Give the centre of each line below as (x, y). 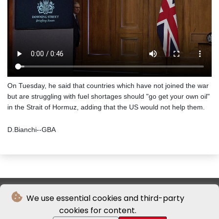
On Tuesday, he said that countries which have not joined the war (108, 85)
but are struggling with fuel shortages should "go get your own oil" (109, 96)
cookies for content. (98, 210)
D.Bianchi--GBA (32, 129)
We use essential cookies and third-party (104, 198)
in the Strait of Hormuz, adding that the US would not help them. (106, 107)
